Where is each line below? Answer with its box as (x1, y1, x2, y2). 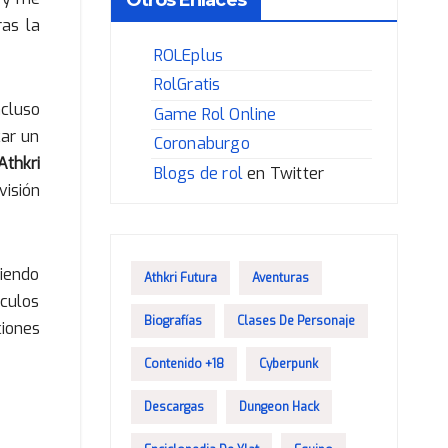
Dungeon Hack (238, 398, 319, 415)
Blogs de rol (153, 162, 244, 184)
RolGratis (153, 74, 221, 96)
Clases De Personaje (236, 312, 355, 329)
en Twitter (243, 162, 325, 184)
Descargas (143, 398, 204, 415)
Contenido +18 (143, 355, 224, 372)
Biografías (143, 312, 202, 329)
